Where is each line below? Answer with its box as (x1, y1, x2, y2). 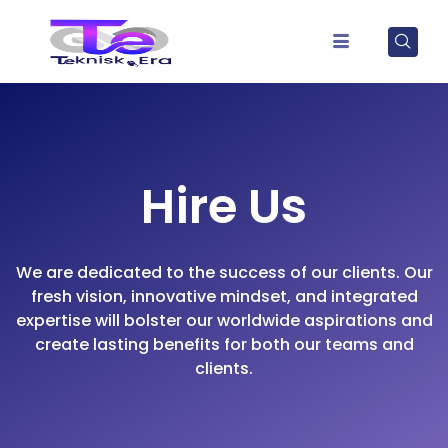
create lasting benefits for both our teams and (34, 333, 414, 356)
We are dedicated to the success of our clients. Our (15, 261, 433, 284)
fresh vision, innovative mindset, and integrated (30, 285, 418, 308)
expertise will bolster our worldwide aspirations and (15, 309, 433, 332)
